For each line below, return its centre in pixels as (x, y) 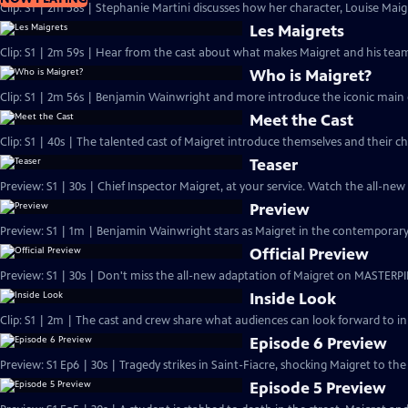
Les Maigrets (297, 31)
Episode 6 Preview (319, 343)
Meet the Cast (302, 120)
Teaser (274, 165)
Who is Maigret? (311, 76)
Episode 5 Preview (318, 388)
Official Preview (310, 254)
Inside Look (293, 299)
